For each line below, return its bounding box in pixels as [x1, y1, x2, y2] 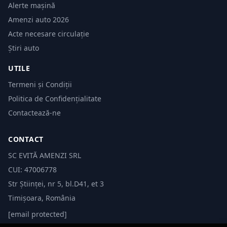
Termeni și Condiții [8, 80, 72, 89]
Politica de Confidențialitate [8, 94, 101, 103]
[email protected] [8, 209, 67, 219]
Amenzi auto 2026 [8, 15, 69, 24]
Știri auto [8, 43, 39, 53]
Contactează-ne [8, 108, 61, 118]
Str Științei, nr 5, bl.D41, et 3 [8, 179, 104, 188]
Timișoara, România [8, 193, 75, 203]
